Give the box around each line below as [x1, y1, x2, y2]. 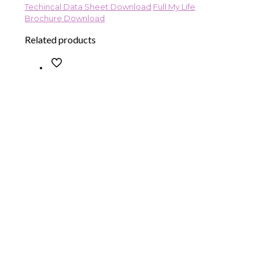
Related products [25, 34, 96, 46]
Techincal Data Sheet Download [25, 2, 151, 12]
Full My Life [153, 2, 195, 12]
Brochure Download [25, 13, 105, 24]
